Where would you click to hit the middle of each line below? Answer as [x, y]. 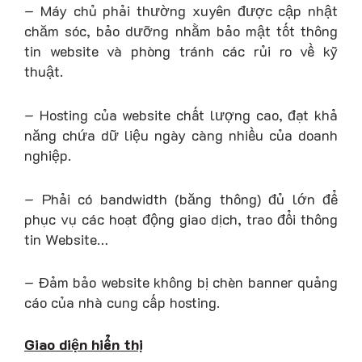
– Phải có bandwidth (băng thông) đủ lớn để [181, 198]
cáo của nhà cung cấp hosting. [122, 303]
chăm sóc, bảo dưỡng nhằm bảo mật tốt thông [181, 31]
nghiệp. [48, 155]
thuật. [44, 72]
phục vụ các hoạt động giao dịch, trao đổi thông [181, 219]
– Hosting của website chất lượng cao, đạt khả [181, 114]
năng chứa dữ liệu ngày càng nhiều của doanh [181, 135]
